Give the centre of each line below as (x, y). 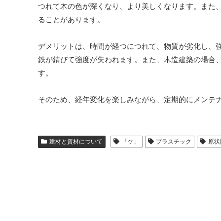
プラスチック (174, 141)
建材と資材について (76, 141)
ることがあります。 (71, 19)
